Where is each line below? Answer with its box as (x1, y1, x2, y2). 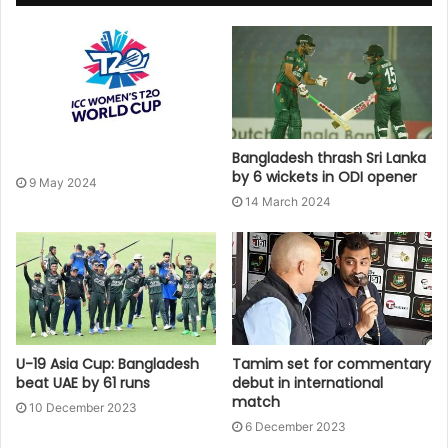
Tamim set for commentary (232, 353, 431, 374)
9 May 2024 (29, 174, 97, 190)
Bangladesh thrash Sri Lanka (232, 147, 426, 168)
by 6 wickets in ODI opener (232, 166, 417, 187)
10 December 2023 (29, 399, 137, 415)
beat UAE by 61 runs (16, 372, 150, 393)
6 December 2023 (245, 418, 346, 434)
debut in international (232, 372, 383, 393)
